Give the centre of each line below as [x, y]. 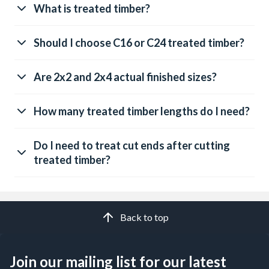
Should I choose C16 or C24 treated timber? [139, 43]
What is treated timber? [92, 8]
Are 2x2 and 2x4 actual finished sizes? [125, 77]
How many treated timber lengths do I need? [142, 111]
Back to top [144, 217]
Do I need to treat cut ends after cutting [132, 145]
